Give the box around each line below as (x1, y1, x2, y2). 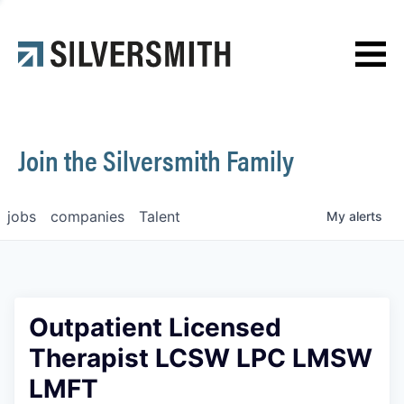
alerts (349, 208, 382, 224)
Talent (139, 207, 180, 225)
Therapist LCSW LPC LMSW (29, 343, 372, 373)
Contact (27, 57, 89, 83)
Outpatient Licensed (29, 312, 281, 343)
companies (50, 207, 124, 225)
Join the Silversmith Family (18, 139, 294, 179)
